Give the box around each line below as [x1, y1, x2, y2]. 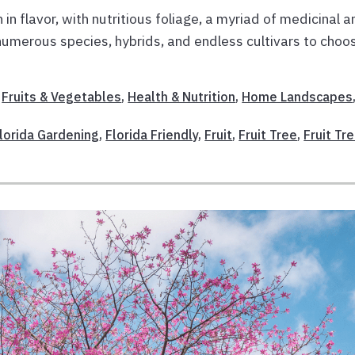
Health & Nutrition [128, 88, 236, 105]
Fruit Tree [239, 126, 298, 143]
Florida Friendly [105, 126, 199, 143]
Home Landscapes [242, 88, 353, 105]
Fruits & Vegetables [2, 88, 122, 105]
